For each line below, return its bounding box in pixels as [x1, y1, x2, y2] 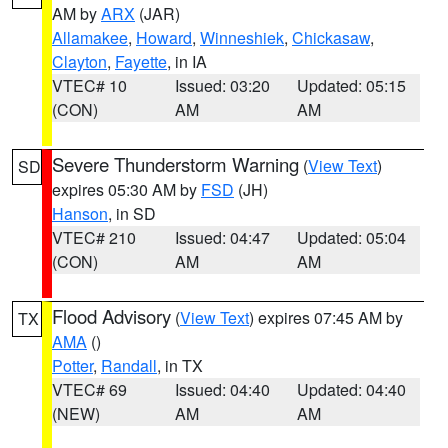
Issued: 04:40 [174, 378, 270, 401]
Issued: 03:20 [174, 74, 270, 97]
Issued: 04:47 [174, 226, 270, 249]
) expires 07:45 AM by [249, 306, 403, 329]
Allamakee [52, 26, 128, 49]
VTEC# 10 [52, 74, 127, 97]
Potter [52, 354, 93, 377]
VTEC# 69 [52, 378, 127, 401]
